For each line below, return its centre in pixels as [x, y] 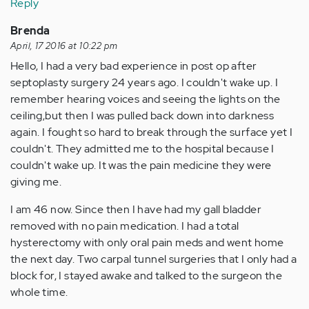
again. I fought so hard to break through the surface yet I [152, 132]
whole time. [39, 292]
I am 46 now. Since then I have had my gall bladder [136, 209]
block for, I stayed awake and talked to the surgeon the [146, 276]
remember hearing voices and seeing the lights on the [146, 99]
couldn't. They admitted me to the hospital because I [142, 149]
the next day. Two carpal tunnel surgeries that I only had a [154, 259]
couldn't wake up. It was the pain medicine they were [141, 165]
